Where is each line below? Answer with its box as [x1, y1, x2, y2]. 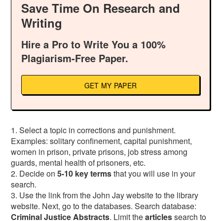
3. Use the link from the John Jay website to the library [11, 189, 199, 201]
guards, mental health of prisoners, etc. [11, 157, 150, 168]
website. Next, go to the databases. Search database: [11, 200, 197, 212]
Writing [21, 14, 63, 31]
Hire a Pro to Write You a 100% [21, 37, 166, 51]
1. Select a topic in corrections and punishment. [11, 124, 176, 136]
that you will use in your [111, 168, 196, 179]
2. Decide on [11, 168, 58, 179]
